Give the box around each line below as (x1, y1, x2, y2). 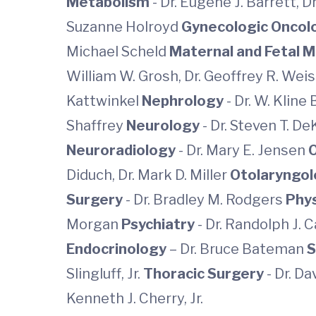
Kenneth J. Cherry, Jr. (66, 290, 203, 307)
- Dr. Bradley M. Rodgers (126, 191, 286, 208)
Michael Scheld (66, 43, 169, 60)
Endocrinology (66, 241, 169, 257)
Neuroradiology (66, 142, 178, 159)
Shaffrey (66, 117, 126, 134)
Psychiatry (121, 216, 197, 233)
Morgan (66, 216, 121, 233)
